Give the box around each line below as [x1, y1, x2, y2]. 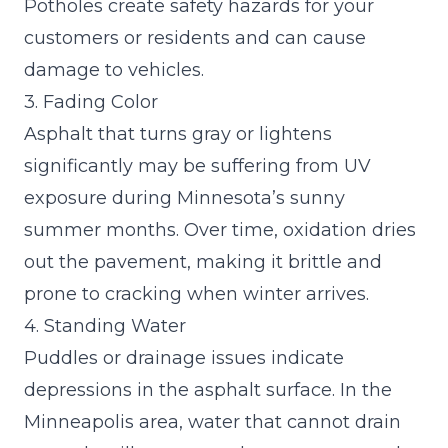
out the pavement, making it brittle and [24, 250, 382, 273]
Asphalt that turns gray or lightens [24, 122, 332, 145]
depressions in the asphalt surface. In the [24, 378, 392, 401]
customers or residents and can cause [24, 26, 366, 49]
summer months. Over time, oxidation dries [24, 218, 416, 241]
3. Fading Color [24, 90, 158, 113]
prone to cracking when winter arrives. [24, 282, 369, 305]
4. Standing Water [24, 314, 186, 337]
